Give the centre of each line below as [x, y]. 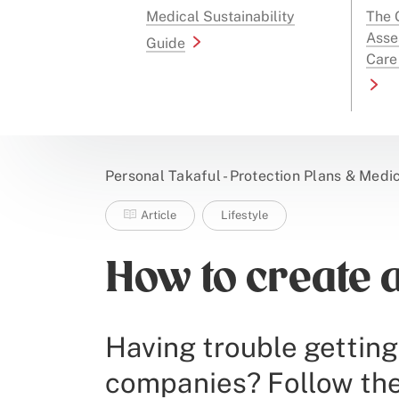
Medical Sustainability [220, 16]
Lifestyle [244, 215]
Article [159, 215]
